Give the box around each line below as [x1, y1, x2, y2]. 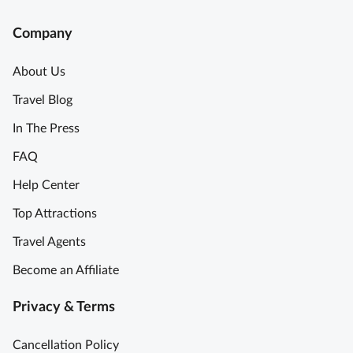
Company [13, 27, 72, 42]
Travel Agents [13, 236, 86, 249]
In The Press [13, 122, 80, 136]
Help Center [13, 179, 80, 192]
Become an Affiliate [13, 264, 119, 277]
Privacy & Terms [13, 300, 115, 315]
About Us [13, 65, 65, 79]
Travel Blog [13, 94, 72, 107]
